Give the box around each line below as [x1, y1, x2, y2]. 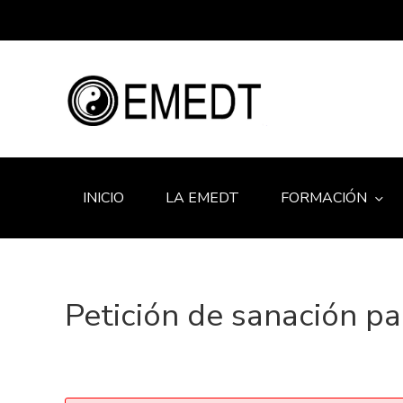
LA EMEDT [166, 188, 239, 208]
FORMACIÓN [281, 188, 367, 208]
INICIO [83, 188, 124, 208]
